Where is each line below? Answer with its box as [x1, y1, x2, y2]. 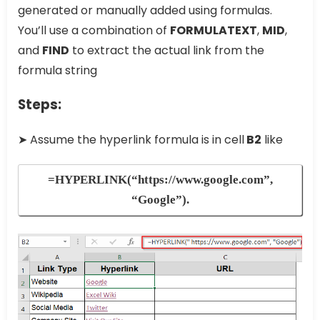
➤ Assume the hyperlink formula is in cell [18, 131, 244, 148]
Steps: [18, 94, 61, 114]
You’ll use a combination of [18, 21, 170, 39]
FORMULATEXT [170, 21, 257, 39]
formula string [18, 61, 97, 79]
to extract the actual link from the [69, 41, 264, 59]
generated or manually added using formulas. [18, 1, 272, 19]
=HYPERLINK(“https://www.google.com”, [47, 172, 273, 186]
